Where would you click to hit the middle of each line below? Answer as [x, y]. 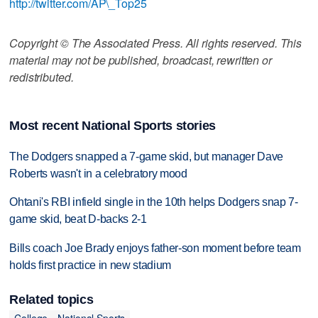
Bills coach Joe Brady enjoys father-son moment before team [155, 248]
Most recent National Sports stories [113, 125]
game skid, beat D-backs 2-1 [78, 219]
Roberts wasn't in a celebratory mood [98, 173]
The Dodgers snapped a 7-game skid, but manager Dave [147, 156]
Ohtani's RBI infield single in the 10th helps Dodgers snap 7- [154, 202]
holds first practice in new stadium [91, 265]
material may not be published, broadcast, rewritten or [141, 60]
